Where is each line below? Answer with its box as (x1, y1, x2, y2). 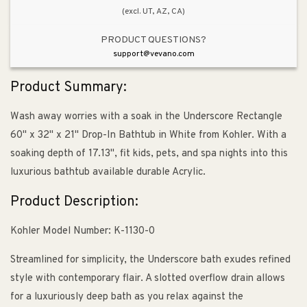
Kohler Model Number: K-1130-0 (10, 225, 155, 238)
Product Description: (10, 193, 138, 211)
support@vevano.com (112, 48, 195, 60)
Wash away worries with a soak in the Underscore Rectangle (10, 110, 282, 124)
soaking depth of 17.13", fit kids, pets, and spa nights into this (10, 147, 288, 161)
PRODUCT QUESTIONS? (101, 34, 206, 46)
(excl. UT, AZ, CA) (122, 5, 185, 17)
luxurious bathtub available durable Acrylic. (10, 166, 206, 180)
